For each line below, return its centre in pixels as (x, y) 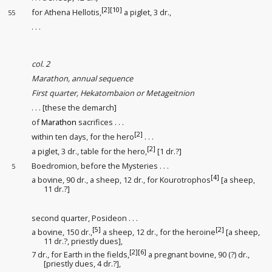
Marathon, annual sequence (83, 78)
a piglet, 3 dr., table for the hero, (90, 151)
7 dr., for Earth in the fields (80, 255)
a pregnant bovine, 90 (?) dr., (198, 255)
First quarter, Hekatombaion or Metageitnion (113, 93)
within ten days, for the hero (83, 137)
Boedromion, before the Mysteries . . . (100, 166)
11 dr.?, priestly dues (81, 241)
